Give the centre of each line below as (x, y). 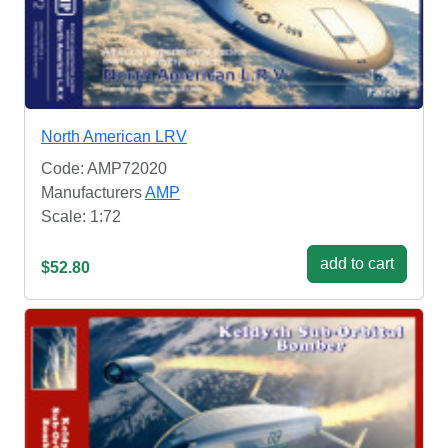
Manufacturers (93, 192)
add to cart (357, 263)
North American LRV (114, 136)
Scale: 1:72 (81, 216)
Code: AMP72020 (104, 168)
